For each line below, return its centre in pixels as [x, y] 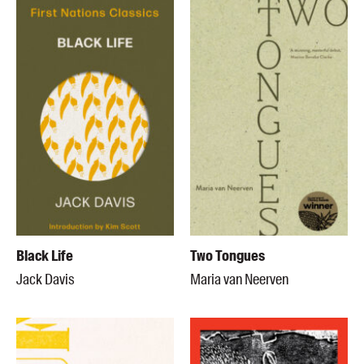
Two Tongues [227, 256]
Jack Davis [45, 279]
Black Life [45, 256]
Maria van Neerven [239, 279]
